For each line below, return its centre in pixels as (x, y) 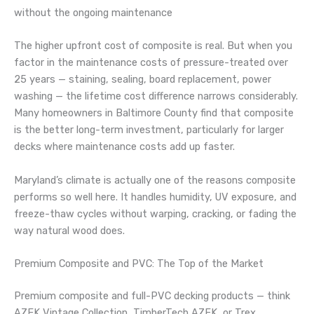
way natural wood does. (69, 230)
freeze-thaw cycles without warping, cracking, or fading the (155, 213)
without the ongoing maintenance (93, 12)
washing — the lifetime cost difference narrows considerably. (156, 96)
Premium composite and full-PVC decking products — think (152, 295)
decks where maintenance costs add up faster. (124, 147)
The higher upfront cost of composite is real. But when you (153, 46)
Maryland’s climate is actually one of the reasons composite (155, 180)
